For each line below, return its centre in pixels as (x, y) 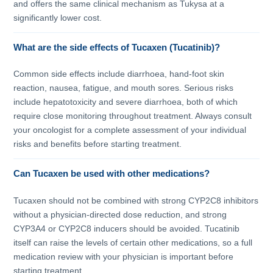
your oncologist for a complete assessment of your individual (130, 130)
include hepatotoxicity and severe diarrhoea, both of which (126, 102)
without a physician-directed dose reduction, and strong (120, 214)
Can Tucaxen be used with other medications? (112, 174)
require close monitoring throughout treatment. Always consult (133, 116)
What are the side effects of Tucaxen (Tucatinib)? (117, 47)
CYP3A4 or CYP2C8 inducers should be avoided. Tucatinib (127, 228)
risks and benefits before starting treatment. (98, 144)
